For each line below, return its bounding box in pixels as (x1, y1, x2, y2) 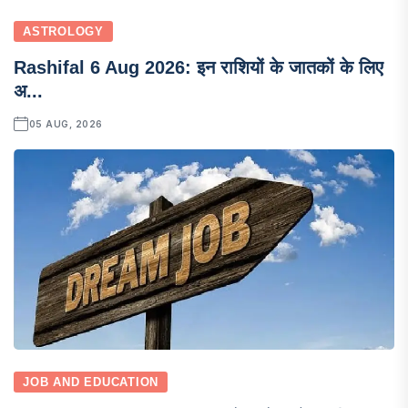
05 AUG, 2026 (28, 117, 103, 129)
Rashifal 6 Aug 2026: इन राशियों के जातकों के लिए (14, 56, 383, 77)
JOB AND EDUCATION (23, 374, 159, 389)
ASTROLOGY (23, 24, 105, 38)
